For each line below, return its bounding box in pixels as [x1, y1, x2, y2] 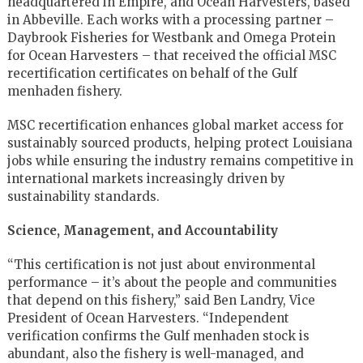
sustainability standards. [6, 188, 160, 204]
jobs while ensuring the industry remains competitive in [6, 152, 353, 169]
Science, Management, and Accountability [6, 222, 278, 238]
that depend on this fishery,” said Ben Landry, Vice [6, 292, 315, 308]
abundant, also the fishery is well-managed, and [6, 345, 304, 361]
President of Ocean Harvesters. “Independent [6, 310, 289, 326]
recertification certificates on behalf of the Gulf [6, 65, 297, 81]
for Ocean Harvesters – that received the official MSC [6, 47, 336, 63]
